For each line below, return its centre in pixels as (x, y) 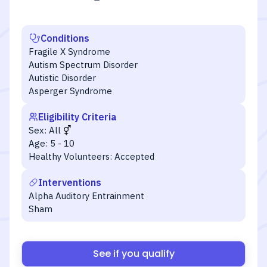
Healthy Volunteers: (70, 156)
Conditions (65, 38)
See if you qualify (133, 254)
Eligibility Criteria (77, 117)
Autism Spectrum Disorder (83, 65)
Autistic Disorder (62, 78)
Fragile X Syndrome (69, 52)
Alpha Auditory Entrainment (86, 196)
